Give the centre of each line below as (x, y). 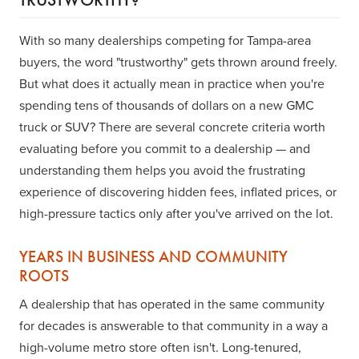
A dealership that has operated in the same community (172, 304)
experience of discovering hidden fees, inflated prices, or (178, 192)
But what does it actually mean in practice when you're (172, 84)
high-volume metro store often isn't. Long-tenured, (160, 347)
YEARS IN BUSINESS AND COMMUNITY (153, 257)
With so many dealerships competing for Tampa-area (165, 40)
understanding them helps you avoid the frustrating (162, 170)
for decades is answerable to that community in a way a (173, 326)
